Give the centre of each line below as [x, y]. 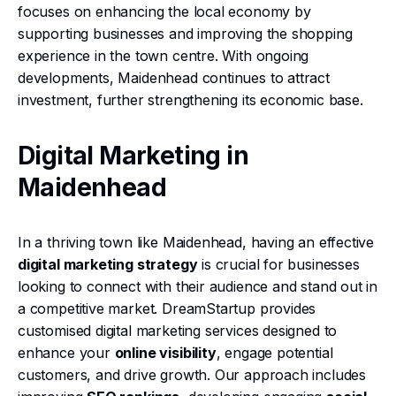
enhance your [66, 353]
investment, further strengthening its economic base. [190, 100]
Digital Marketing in [133, 156]
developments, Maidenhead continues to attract [174, 78]
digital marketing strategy [108, 264]
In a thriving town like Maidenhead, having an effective [196, 242]
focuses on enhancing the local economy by [164, 11]
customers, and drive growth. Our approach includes [192, 375]
